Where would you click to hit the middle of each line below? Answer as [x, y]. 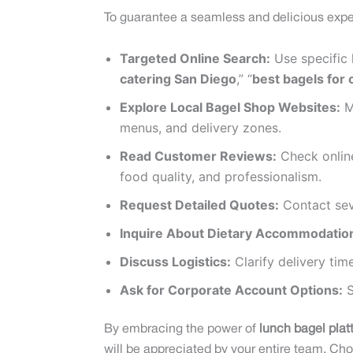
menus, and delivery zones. [201, 128]
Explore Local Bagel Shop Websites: [230, 108]
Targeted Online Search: [195, 59]
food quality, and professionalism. [221, 177]
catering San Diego [178, 79]
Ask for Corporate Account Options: [231, 290]
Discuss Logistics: [175, 262]
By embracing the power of [182, 330]
